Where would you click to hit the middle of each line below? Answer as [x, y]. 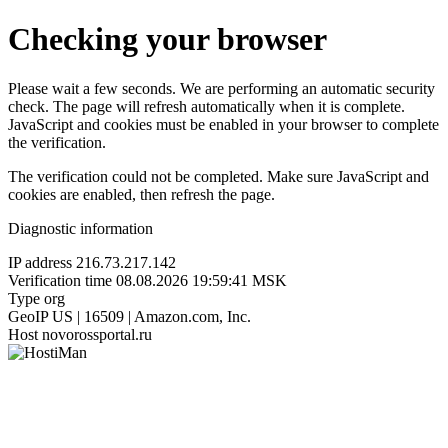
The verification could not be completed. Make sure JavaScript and [218, 176]
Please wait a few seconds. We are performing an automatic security [221, 88]
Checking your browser [167, 39]
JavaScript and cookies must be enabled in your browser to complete [223, 124]
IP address [40, 262]
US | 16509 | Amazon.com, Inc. [151, 316]
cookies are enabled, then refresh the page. [141, 194]
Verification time [60, 280]
